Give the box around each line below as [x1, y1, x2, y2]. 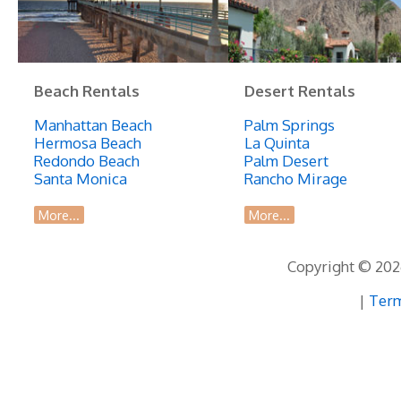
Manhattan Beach [34, 115, 153, 134]
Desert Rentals [244, 81, 356, 100]
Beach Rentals [34, 81, 141, 100]
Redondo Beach [34, 150, 141, 170]
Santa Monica [34, 168, 128, 188]
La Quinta [244, 132, 311, 152]
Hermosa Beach [34, 132, 142, 152]
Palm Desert [244, 150, 329, 170]
